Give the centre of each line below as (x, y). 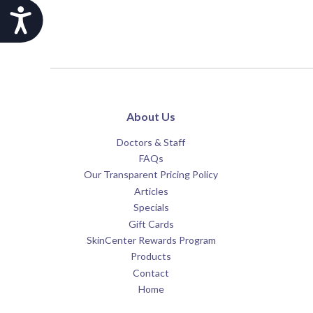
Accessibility (76, 15)
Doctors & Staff (151, 142)
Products (151, 256)
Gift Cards (151, 224)
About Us (151, 116)
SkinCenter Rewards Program (151, 240)
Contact (151, 272)
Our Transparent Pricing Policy (151, 175)
